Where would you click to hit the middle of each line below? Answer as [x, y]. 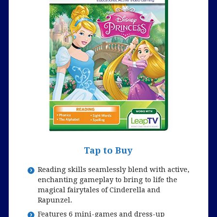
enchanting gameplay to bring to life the [107, 179]
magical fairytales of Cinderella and [99, 189]
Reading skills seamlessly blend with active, [113, 169]
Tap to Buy [108, 151]
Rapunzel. [55, 200]
